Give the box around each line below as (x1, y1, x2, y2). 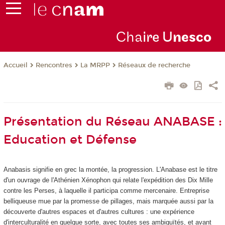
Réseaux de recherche (118, 61, 190, 70)
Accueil (3, 61, 28, 70)
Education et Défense (3, 133, 137, 147)
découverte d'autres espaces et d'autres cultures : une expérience (3, 208, 194, 216)
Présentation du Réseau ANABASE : (3, 115, 222, 129)
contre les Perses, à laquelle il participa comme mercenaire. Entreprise (3, 187, 209, 195)
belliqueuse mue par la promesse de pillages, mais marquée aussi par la (3, 197, 213, 205)
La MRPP (80, 61, 110, 70)
